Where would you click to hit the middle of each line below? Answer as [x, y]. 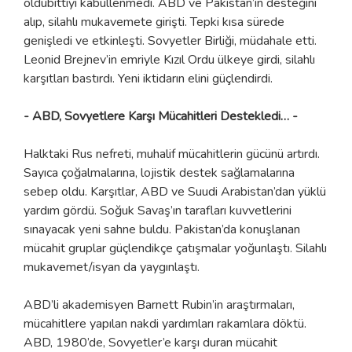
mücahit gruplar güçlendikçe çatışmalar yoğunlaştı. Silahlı [175, 248]
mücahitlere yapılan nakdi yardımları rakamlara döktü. [165, 323]
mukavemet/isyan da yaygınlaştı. [112, 267]
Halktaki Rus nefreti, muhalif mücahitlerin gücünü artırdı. [172, 154]
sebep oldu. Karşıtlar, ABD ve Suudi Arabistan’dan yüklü [175, 191]
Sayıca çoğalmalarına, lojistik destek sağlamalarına [159, 172]
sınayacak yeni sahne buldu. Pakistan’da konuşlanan [162, 229]
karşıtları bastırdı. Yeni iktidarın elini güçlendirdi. [148, 78]
